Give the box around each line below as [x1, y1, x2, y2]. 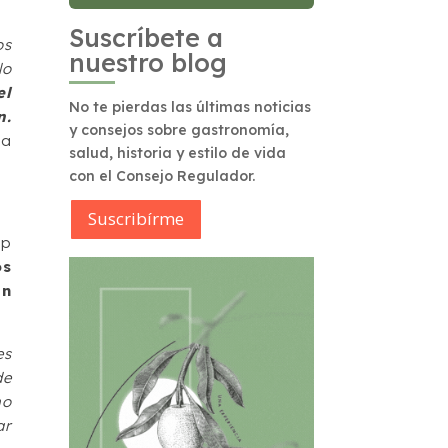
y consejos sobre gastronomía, [68, 121, 289, 140]
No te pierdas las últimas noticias [68, 98, 311, 117]
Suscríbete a [68, 22, 223, 54]
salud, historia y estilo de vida [68, 144, 286, 163]
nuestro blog [68, 47, 227, 79]
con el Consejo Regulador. [68, 167, 255, 186]
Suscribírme [87, 207, 184, 231]
